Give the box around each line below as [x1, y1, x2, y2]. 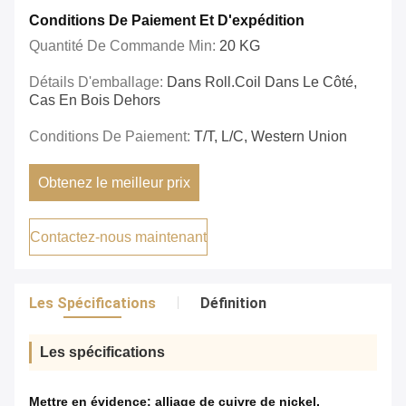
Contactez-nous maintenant [30, 229, 207, 246]
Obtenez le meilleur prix [38, 175, 191, 191]
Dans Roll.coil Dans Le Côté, [167, 74, 357, 91]
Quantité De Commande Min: [29, 38, 219, 54]
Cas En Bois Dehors [29, 92, 160, 109]
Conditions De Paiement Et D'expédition [29, 13, 304, 29]
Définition [200, 295, 266, 313]
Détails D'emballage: [29, 74, 167, 91]
